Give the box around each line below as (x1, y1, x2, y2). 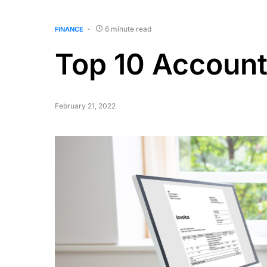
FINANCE (55, 25, 83, 33)
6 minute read (105, 24, 151, 33)
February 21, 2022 (55, 101, 116, 110)
